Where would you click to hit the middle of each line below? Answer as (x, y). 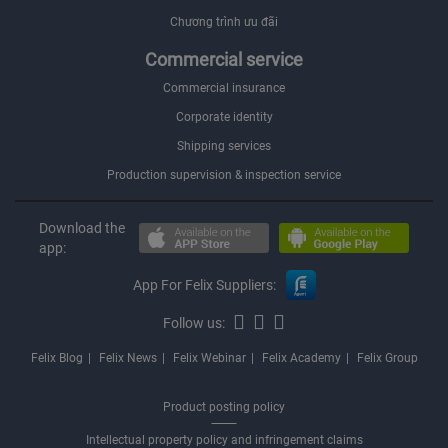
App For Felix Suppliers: (204, 285)
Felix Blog (56, 358)
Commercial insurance (224, 88)
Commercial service (224, 59)
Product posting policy (224, 407)
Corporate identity (224, 117)
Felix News (127, 358)
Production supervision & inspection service (224, 175)
